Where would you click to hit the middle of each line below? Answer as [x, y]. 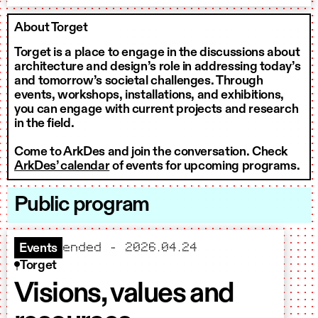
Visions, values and [124, 294]
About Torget [51, 28]
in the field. [44, 124]
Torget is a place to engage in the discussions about [157, 53]
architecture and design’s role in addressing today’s [158, 67]
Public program [82, 205]
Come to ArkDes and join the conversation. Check [151, 152]
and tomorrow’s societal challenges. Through [139, 81]
